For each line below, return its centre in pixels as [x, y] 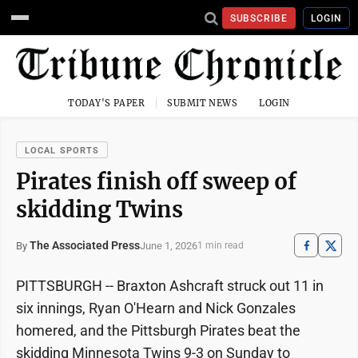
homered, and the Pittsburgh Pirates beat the [158, 331]
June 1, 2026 [169, 245]
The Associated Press [85, 246]
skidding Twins [99, 210]
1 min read [221, 246]
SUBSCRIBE [259, 18]
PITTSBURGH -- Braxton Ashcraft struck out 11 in [170, 286]
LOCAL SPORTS [62, 151]
